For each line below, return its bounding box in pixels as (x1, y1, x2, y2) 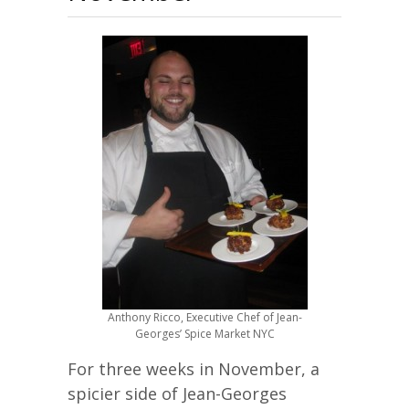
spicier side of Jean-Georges (68, 383, 287, 405)
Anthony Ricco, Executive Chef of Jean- (107, 309, 302, 325)
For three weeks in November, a (68, 358, 320, 381)
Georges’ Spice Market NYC (134, 326, 275, 341)
